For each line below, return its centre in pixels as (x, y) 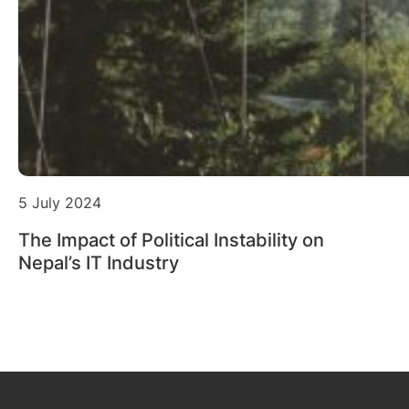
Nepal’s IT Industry (99, 263)
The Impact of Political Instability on (171, 241)
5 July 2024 (60, 202)
